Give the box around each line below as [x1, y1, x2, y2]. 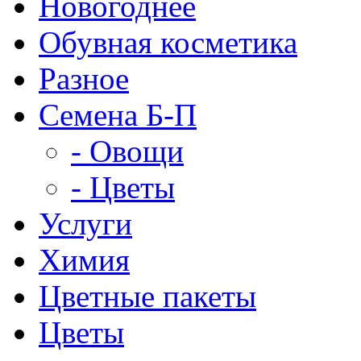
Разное [39, 61, 129, 96]
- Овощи [71, 134, 184, 168]
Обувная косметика [39, 25, 297, 60]
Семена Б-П [39, 98, 197, 132]
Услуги [39, 206, 132, 241]
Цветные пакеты [39, 279, 256, 313]
